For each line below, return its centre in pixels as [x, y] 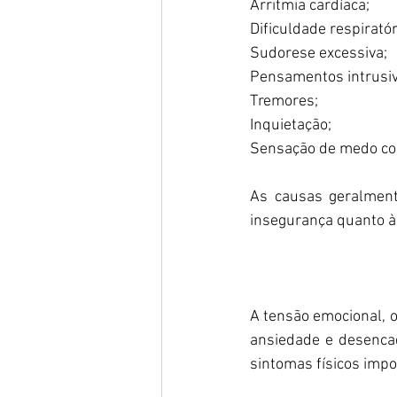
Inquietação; [291, 125]
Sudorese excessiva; [319, 53]
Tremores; [284, 101]
